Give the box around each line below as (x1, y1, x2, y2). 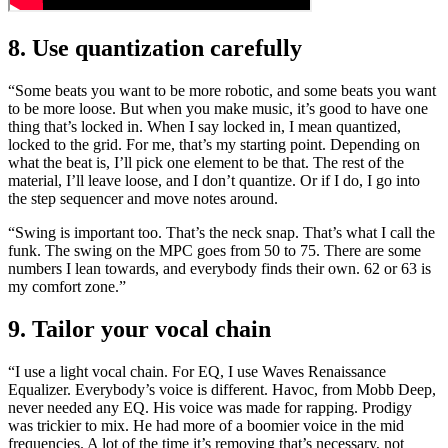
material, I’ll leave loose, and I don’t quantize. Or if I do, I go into (8, 172, 420, 190)
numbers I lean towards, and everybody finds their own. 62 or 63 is (8, 260, 431, 278)
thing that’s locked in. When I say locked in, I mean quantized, (8, 118, 401, 136)
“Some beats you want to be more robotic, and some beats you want (8, 82, 436, 100)
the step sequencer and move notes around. (8, 190, 282, 208)
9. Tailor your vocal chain (8, 316, 271, 343)
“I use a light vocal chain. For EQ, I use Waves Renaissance (8, 363, 386, 381)
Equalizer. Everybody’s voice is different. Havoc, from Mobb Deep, (8, 381, 436, 399)
